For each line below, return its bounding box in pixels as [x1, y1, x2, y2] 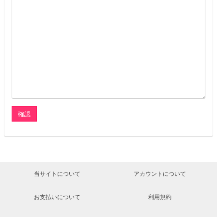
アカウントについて [133, 170, 186, 178]
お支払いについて [34, 193, 81, 201]
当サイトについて [34, 170, 81, 178]
